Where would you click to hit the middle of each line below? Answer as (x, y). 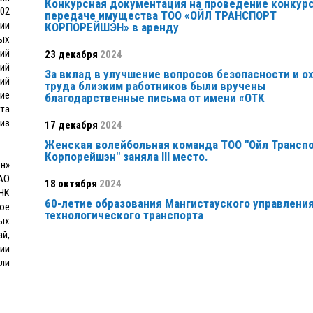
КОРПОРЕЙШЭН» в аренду (111, 28)
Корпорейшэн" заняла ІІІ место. (126, 157)
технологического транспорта (124, 216)
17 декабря (71, 125)
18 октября (71, 184)
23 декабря (71, 55)
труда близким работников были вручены (155, 86)
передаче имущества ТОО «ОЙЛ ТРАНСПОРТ (160, 16)
